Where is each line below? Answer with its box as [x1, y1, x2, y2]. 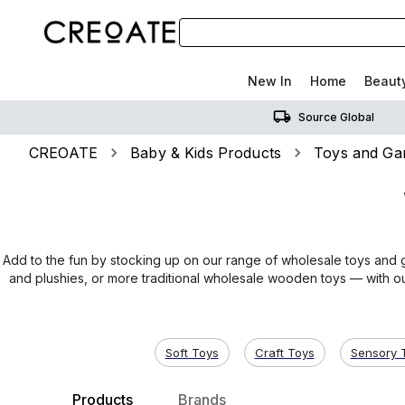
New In [248, 73, 292, 89]
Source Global [298, 109, 374, 124]
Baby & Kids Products [130, 144, 282, 162]
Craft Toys [254, 344, 315, 360]
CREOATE [29, 144, 99, 162]
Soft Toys [165, 344, 219, 360]
